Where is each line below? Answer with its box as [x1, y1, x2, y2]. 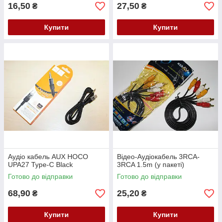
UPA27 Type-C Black [8, 161, 73, 169]
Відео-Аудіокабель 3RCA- [117, 153, 200, 161]
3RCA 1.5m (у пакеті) [117, 161, 184, 169]
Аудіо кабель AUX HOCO [8, 153, 88, 161]
